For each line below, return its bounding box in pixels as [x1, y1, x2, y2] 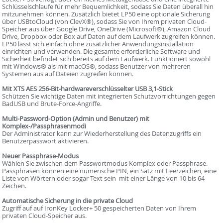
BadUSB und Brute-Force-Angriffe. [2, 99, 102, 109]
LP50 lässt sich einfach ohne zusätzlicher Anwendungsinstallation [2, 39, 194, 49]
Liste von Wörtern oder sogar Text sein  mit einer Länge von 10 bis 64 [2, 174, 205, 183]
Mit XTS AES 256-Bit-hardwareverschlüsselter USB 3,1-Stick [2, 84, 173, 94]
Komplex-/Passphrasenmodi [2, 121, 87, 131]
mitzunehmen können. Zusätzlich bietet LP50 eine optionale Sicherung [2, 9, 211, 19]
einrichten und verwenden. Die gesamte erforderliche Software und [2, 47, 201, 56]
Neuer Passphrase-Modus [2, 151, 79, 161]
